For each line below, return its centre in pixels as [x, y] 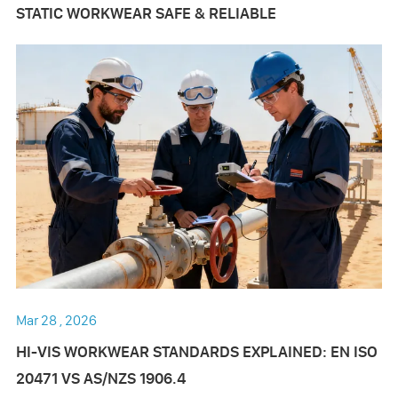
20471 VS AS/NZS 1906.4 [100, 378]
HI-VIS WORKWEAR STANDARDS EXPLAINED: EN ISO [196, 352]
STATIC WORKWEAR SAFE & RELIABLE [146, 13]
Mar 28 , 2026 [56, 320]
